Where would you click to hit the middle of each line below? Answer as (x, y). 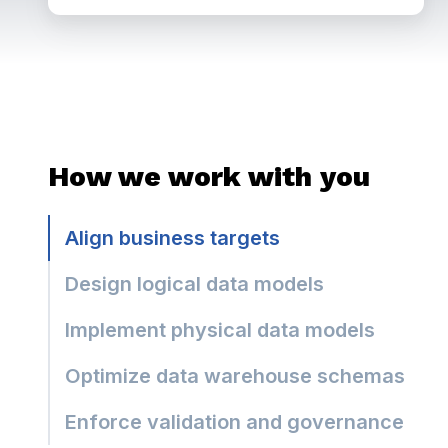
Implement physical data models (220, 329)
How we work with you (209, 176)
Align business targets (172, 237)
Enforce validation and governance (234, 421)
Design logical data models (194, 283)
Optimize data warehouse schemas (235, 375)
